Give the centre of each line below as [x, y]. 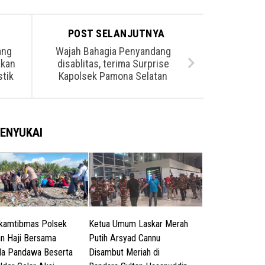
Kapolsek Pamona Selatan [113, 76]
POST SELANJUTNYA [118, 34]
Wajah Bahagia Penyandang [113, 51]
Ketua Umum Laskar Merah [139, 224]
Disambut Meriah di [125, 253]
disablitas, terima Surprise [113, 63]
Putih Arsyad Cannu [125, 238]
